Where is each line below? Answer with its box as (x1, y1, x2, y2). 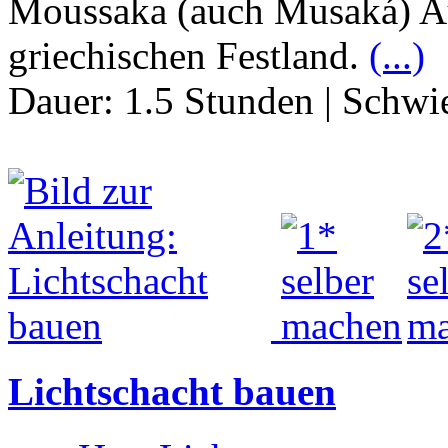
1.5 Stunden (124, 78, 314, 122)
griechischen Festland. (8, 33, 369, 77)
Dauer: (8, 78, 124, 122)
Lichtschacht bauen (8, 370, 336, 414)
